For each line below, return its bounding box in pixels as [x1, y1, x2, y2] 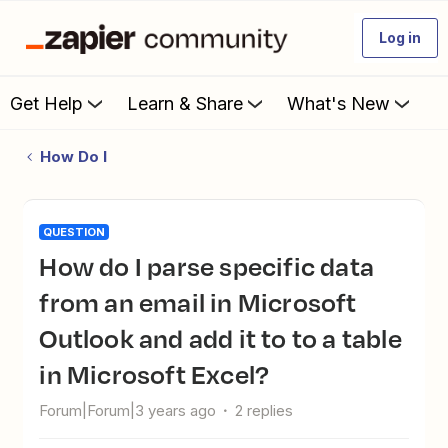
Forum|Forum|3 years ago [39, 401, 217, 420]
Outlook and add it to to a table [39, 319, 402, 357]
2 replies [235, 401, 294, 420]
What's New [287, 92, 390, 114]
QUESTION [43, 225, 106, 239]
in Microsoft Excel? [39, 355, 270, 393]
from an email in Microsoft [39, 283, 357, 321]
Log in [379, 29, 421, 46]
